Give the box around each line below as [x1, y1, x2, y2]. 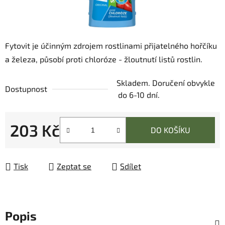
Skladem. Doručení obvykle [117, 78, 215, 88]
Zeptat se [57, 161, 91, 171]
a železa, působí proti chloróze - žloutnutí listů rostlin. [5, 54, 202, 64]
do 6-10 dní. [118, 90, 160, 100]
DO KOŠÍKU [151, 125, 190, 135]
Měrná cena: [10, 141, 55, 151]
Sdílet [120, 161, 141, 171]
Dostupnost [5, 84, 47, 94]
